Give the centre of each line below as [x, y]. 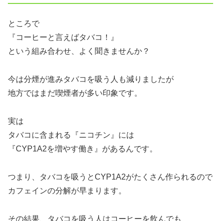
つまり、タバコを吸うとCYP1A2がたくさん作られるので [110, 177]
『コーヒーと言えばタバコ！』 [63, 37]
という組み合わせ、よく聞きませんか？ [79, 51]
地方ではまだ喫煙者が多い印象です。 [75, 93]
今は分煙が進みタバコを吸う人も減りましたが [91, 79]
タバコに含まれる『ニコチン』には [71, 135]
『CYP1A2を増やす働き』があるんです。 [83, 148]
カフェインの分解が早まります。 [67, 190]
